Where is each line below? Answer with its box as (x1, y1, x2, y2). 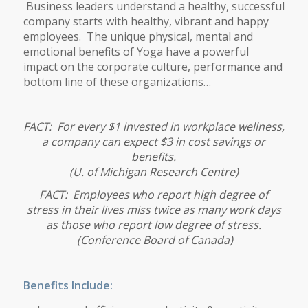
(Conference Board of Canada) (77, 232, 234, 248)
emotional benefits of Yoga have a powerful (23, 44, 249, 60)
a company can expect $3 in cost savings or (42, 134, 266, 150)
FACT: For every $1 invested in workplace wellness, (23, 119, 285, 135)
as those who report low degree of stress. (46, 217, 262, 233)
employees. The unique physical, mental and (23, 29, 253, 45)
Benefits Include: (23, 277, 113, 293)
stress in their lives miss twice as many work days (26, 202, 281, 218)
